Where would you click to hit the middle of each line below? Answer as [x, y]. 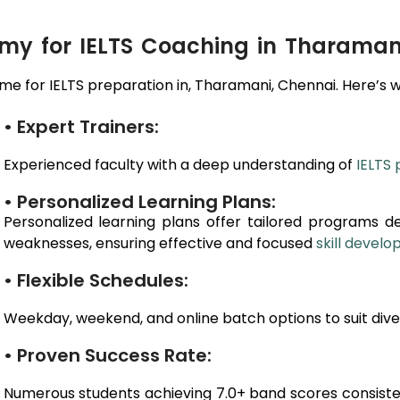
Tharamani [233, 85]
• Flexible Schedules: [96, 280]
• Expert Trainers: [81, 127]
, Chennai [304, 85]
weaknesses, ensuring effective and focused [159, 243]
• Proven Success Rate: [107, 355]
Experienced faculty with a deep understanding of [179, 165]
